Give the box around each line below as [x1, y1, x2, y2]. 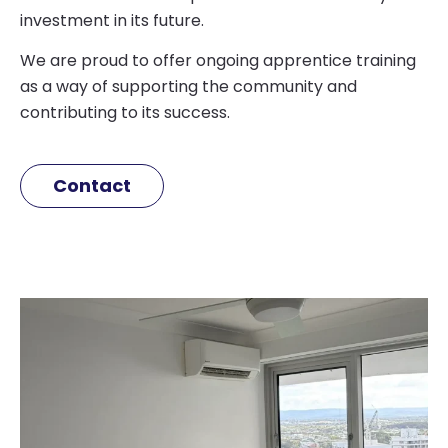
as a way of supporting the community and [20, 74, 357, 98]
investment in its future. [20, 8, 204, 32]
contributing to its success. [20, 100, 230, 124]
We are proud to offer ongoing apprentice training [20, 48, 416, 72]
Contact [53, 173, 131, 199]
